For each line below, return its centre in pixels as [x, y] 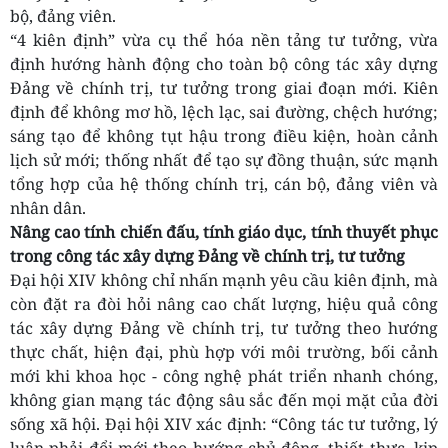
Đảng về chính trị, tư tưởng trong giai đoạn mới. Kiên [224, 88]
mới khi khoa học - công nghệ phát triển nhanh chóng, [224, 376]
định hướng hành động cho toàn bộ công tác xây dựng [224, 64]
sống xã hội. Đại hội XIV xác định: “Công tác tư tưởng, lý [224, 424]
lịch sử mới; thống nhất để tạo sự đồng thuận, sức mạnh [224, 160]
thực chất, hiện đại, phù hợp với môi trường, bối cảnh [224, 352]
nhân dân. [48, 208]
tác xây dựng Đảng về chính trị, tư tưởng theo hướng [224, 328]
